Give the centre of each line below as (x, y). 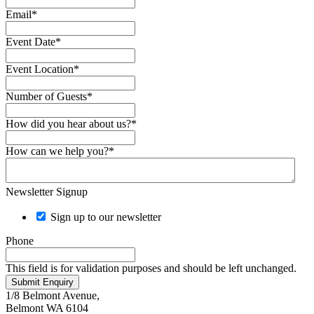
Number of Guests (46, 96)
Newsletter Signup (47, 191)
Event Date (30, 41)
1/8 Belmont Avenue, (53, 295)
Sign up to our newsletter (106, 217)
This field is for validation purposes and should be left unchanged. (151, 268)
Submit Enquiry (42, 282)
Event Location (40, 69)
